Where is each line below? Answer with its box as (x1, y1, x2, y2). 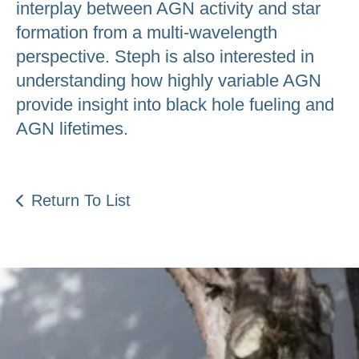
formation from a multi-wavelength (16, 22, 277, 42)
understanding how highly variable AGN (16, 70, 321, 91)
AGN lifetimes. (16, 118, 128, 139)
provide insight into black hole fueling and (16, 94, 334, 115)
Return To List (30, 191, 131, 209)
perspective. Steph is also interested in (16, 46, 314, 67)
